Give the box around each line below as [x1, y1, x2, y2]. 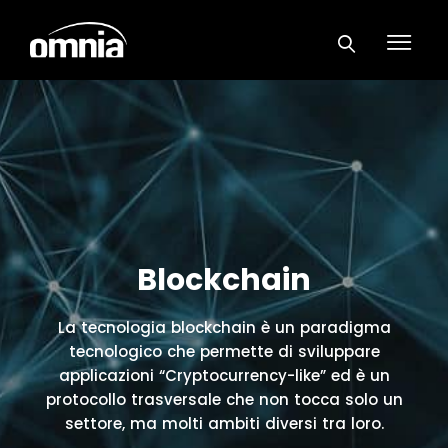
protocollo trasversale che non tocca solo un [45, 389, 403, 411]
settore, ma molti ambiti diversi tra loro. [64, 413, 384, 435]
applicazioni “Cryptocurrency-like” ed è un [58, 365, 390, 387]
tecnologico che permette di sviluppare [68, 341, 380, 363]
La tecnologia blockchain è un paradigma [57, 317, 391, 339]
